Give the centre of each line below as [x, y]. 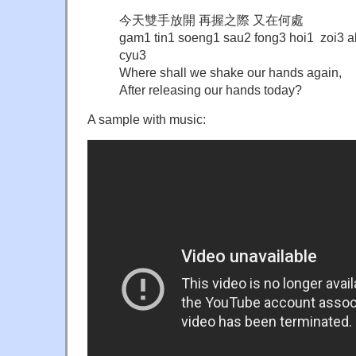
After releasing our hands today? [211, 90]
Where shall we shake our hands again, [230, 73]
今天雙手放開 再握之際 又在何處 [211, 20]
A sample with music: [147, 120]
